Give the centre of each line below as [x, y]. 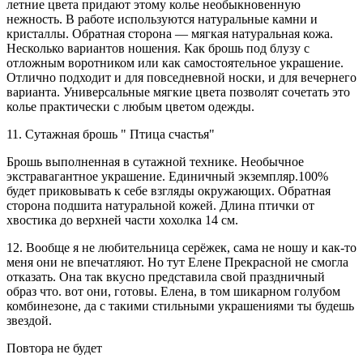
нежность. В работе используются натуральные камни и [162, 19]
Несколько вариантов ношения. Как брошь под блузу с [158, 49]
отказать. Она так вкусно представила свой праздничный [166, 277]
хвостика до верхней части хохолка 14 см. [122, 220]
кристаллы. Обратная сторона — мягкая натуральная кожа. [170, 34]
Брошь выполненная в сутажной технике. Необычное [155, 162]
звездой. [29, 321]
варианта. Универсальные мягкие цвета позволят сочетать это [178, 92]
